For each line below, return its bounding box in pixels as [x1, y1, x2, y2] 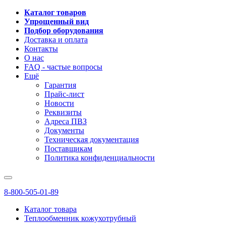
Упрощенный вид [24, 17, 89, 26]
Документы [44, 126, 84, 135]
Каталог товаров [24, 8, 86, 17]
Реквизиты [44, 108, 82, 117]
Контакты [24, 44, 58, 53]
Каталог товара [24, 205, 77, 213]
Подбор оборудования [24, 26, 103, 35]
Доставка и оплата [24, 35, 88, 44]
